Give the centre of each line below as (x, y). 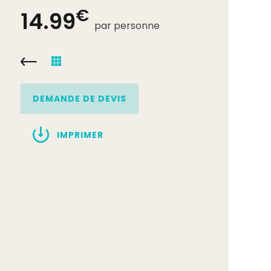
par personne (127, 26)
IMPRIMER (80, 135)
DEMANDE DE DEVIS (80, 99)
